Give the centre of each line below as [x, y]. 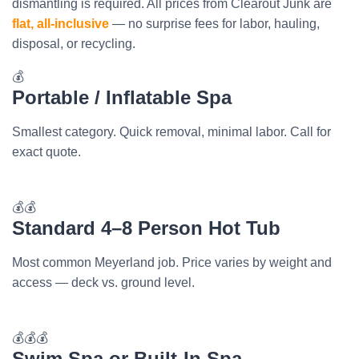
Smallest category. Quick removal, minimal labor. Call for [171, 131]
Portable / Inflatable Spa [122, 97]
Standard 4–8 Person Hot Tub [146, 228]
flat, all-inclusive [61, 23]
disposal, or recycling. [74, 43]
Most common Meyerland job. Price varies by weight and [172, 262]
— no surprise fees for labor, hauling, [214, 23]
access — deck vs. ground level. [103, 282]
